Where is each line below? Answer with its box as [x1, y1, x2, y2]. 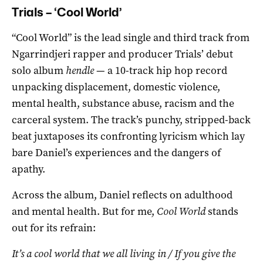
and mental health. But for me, [12, 204, 157, 218]
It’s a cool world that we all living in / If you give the [12, 246, 235, 261]
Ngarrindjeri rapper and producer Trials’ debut [12, 46, 233, 61]
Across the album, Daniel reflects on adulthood [12, 187, 232, 202]
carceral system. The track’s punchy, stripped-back [12, 112, 251, 127]
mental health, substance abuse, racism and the [12, 96, 234, 110]
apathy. [12, 161, 45, 176]
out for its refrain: [12, 220, 96, 235]
